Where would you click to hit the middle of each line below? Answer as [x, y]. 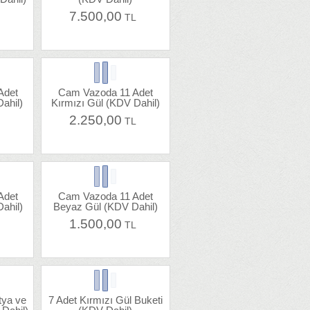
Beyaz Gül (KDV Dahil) [105, 207]
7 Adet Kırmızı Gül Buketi [105, 300]
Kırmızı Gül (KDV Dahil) [105, 103]
